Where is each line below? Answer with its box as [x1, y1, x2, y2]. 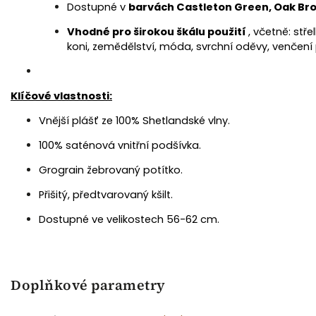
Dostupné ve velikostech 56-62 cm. [39, 212, 219, 226]
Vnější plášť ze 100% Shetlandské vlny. [39, 114, 230, 128]
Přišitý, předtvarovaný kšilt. [39, 188, 173, 202]
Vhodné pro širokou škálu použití [67, 25, 248, 39]
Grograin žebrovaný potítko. [39, 163, 183, 177]
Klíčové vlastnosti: [11, 89, 112, 103]
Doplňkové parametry [11, 275, 166, 295]
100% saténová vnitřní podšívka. [39, 138, 201, 152]
